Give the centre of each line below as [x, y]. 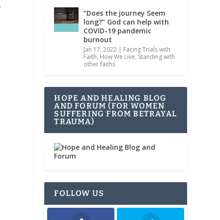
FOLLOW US [79, 193]
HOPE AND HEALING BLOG [110, 98]
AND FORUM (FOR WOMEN [110, 106]
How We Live [118, 56]
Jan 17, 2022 [100, 49]
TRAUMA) [74, 121]
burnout [98, 39]
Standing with [157, 56]
